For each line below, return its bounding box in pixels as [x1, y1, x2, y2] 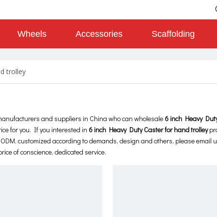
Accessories [76, 29, 123, 39]
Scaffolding [152, 29, 195, 39]
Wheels [17, 29, 46, 39]
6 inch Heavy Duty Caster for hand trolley [89, 125, 208, 134]
